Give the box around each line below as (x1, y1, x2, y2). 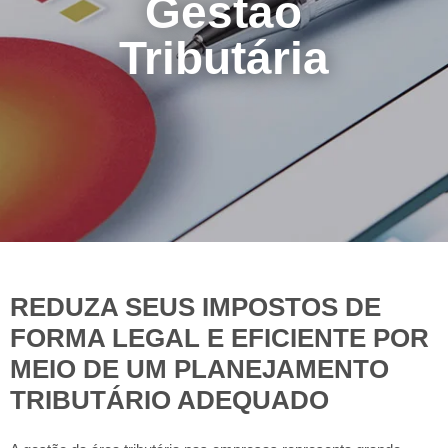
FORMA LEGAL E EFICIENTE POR (10, 323, 429, 353)
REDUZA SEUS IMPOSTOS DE (10, 292, 381, 322)
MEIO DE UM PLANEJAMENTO (10, 354, 389, 384)
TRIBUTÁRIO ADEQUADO (10, 385, 329, 415)
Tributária (118, 31, 329, 84)
